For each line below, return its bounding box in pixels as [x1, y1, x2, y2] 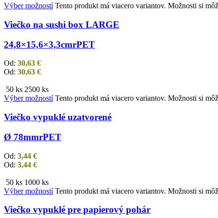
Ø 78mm [4, 131, 39, 142]
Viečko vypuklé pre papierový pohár [4, 204, 150, 215]
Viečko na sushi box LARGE [4, 19, 119, 30]
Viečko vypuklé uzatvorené [4, 112, 111, 123]
